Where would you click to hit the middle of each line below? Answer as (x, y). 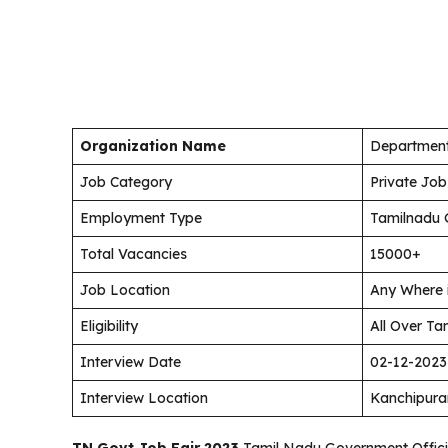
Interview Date (130, 362)
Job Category (126, 182)
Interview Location (144, 398)
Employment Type (141, 218)
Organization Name (153, 146)
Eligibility (109, 326)
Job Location (125, 290)
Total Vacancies (133, 254)
